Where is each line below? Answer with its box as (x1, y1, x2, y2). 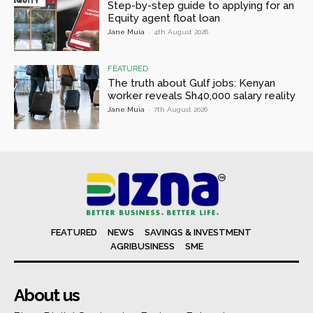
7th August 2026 (154, 105, 208, 114)
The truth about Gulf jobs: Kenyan (108, 77, 276, 90)
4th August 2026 (154, 27, 209, 36)
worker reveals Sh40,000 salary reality (108, 89, 296, 103)
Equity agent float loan (108, 11, 221, 24)
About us (14, 284, 80, 305)
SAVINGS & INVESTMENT (145, 226, 252, 238)
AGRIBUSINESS (110, 240, 175, 252)
